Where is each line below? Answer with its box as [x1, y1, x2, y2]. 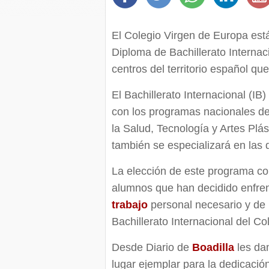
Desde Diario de [112, 241, 192, 253]
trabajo [112, 199, 148, 211]
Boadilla [192, 241, 234, 253]
